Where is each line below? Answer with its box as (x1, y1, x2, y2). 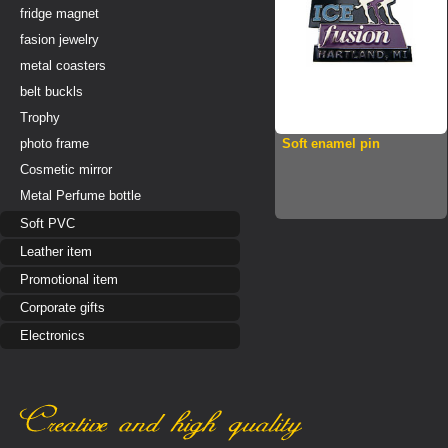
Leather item (20, 244, 92, 259)
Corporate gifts (20, 300, 105, 315)
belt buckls (20, 84, 83, 99)
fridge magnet (20, 6, 99, 21)
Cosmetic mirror (20, 162, 112, 177)
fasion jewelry (20, 32, 99, 47)
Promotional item (20, 272, 118, 287)
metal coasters (20, 58, 106, 73)
